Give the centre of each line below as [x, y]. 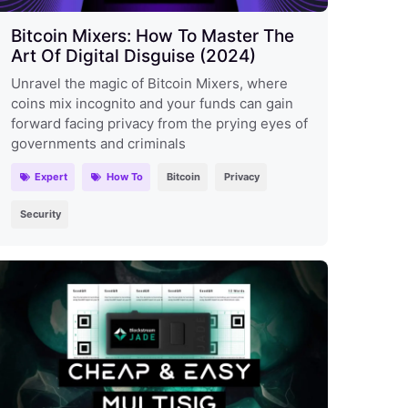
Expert [51, 176]
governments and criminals [98, 143]
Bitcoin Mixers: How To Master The [152, 36]
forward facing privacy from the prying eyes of [159, 123]
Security [40, 214]
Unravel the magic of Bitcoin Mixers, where [149, 83]
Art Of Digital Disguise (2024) [133, 56]
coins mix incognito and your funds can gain [152, 103]
